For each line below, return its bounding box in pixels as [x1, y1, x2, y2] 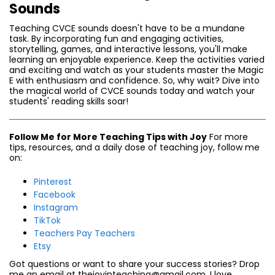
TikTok [34, 214, 61, 227]
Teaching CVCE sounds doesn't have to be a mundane [9, 21, 245, 34]
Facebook [34, 188, 76, 201]
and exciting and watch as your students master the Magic [9, 63, 264, 76]
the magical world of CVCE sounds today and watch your [9, 84, 255, 97]
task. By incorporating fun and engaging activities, [9, 32, 223, 45]
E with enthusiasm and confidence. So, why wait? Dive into [9, 74, 260, 87]
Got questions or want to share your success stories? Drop [9, 257, 260, 270]
